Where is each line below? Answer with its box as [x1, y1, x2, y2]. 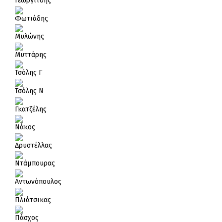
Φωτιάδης [15, 14, 48, 23]
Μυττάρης [15, 50, 47, 59]
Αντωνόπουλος [15, 177, 61, 186]
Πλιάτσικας [15, 195, 51, 204]
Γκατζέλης [15, 105, 47, 113]
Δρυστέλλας [15, 141, 52, 150]
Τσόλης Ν [15, 87, 44, 95]
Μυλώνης [15, 32, 44, 41]
